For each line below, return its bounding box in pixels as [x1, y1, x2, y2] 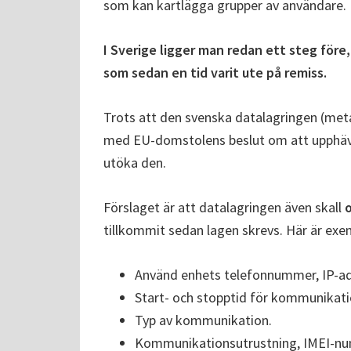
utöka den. [103, 154, 166, 172]
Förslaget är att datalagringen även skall [103, 198, 345, 217]
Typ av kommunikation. [135, 311, 272, 330]
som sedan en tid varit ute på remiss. [103, 63, 327, 82]
